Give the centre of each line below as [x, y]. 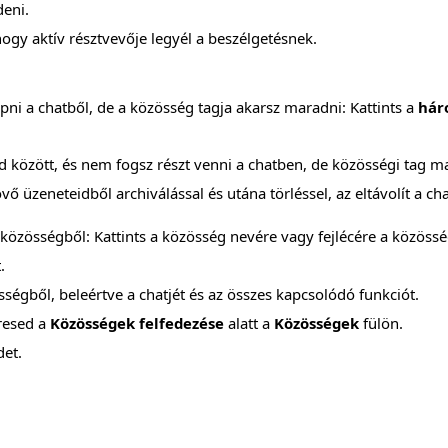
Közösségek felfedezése [137, 323]
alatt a [249, 323]
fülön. [381, 323]
